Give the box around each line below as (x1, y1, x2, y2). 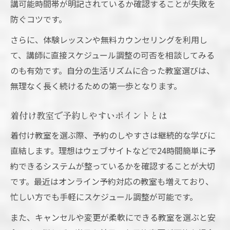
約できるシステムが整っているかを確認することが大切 (10, 160, 215, 172)
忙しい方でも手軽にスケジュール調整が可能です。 (10, 190, 198, 203)
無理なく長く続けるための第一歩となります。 (10, 80, 182, 92)
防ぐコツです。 (10, 13, 67, 26)
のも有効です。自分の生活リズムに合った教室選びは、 (10, 64, 215, 77)
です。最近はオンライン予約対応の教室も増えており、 (10, 175, 214, 188)
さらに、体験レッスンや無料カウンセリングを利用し (10, 33, 207, 46)
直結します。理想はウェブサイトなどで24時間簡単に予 (10, 144, 216, 157)
